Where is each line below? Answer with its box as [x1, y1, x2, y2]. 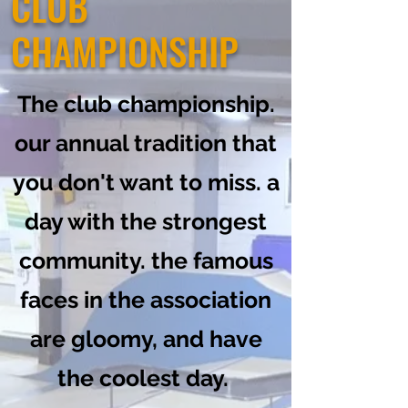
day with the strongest [25, 208, 267, 235]
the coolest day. [57, 364, 234, 392]
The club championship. [16, 90, 275, 117]
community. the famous [18, 247, 273, 274]
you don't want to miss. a [12, 168, 280, 196]
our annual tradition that [15, 129, 277, 157]
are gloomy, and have [29, 325, 262, 352]
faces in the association [20, 286, 271, 313]
